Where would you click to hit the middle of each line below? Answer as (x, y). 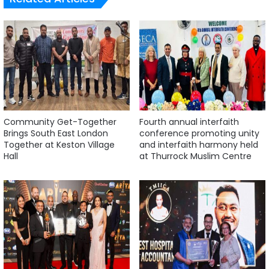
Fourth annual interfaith (189, 122)
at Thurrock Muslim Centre (195, 156)
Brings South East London (56, 133)
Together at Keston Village (59, 144)
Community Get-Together (60, 122)
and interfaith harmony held (199, 144)
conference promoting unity (199, 133)
